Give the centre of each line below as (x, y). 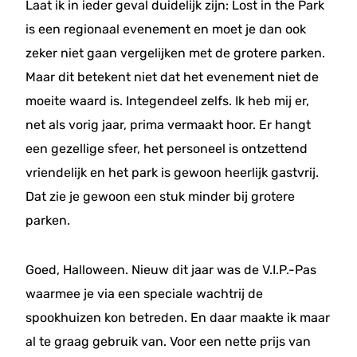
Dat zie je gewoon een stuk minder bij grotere (160, 196)
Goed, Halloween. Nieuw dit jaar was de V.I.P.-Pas (171, 270)
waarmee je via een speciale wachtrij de (144, 294)
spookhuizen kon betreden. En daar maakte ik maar (178, 318)
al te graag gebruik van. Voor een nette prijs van (168, 341)
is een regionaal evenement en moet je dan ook (166, 29)
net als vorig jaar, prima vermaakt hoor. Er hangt (168, 125)
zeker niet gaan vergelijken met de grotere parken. (175, 53)
